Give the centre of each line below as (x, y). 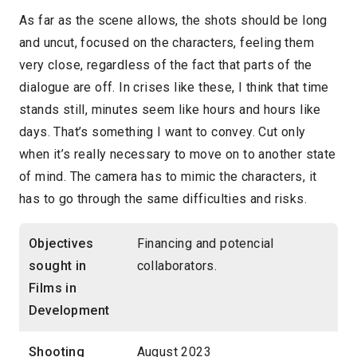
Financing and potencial (205, 244)
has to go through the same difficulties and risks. (163, 199)
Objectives (61, 244)
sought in (58, 266)
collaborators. (177, 266)
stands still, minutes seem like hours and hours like (170, 110)
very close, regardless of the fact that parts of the (166, 65)
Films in (53, 288)
